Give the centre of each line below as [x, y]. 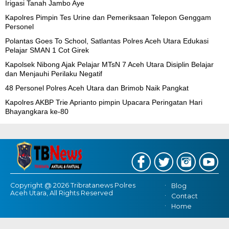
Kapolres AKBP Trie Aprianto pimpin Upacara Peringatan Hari [104, 102]
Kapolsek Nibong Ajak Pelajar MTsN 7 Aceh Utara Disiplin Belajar [109, 64]
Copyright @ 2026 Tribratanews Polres [73, 185]
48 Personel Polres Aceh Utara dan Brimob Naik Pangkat [97, 88]
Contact [185, 196]
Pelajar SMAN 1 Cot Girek [47, 50]
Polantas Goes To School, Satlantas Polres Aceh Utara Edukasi [107, 41]
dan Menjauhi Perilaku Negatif [54, 73]
